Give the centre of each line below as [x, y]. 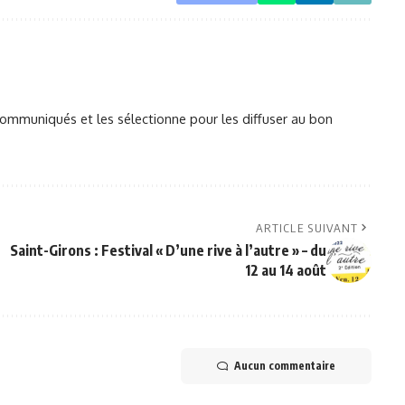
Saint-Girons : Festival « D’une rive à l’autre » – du [168, 250]
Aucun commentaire [284, 365]
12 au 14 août [285, 270]
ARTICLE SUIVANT [307, 227]
